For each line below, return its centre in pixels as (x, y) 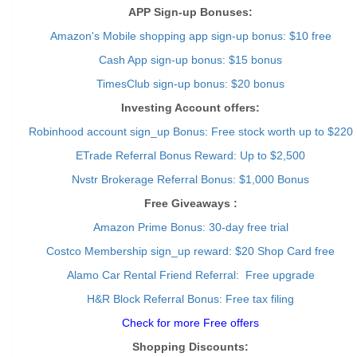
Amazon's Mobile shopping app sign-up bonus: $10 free (190, 36)
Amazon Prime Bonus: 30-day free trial (190, 227)
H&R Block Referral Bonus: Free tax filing (190, 299)
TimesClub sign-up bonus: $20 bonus (190, 84)
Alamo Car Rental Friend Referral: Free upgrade (190, 275)
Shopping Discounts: (190, 347)
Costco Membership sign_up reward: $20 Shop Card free (190, 251)
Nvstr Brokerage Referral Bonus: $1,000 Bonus (190, 179)
